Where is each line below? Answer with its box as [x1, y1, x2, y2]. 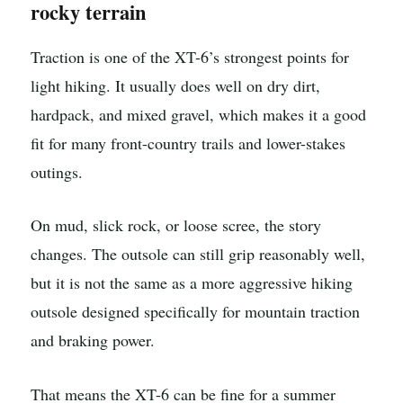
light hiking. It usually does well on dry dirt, [31, 74, 320, 96]
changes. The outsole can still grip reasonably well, [31, 243, 365, 265]
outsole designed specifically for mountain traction [31, 300, 360, 323]
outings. [31, 160, 83, 183]
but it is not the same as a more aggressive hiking [31, 272, 353, 294]
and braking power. [31, 329, 155, 352]
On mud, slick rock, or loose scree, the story [31, 214, 321, 237]
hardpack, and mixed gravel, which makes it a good [31, 103, 366, 125]
